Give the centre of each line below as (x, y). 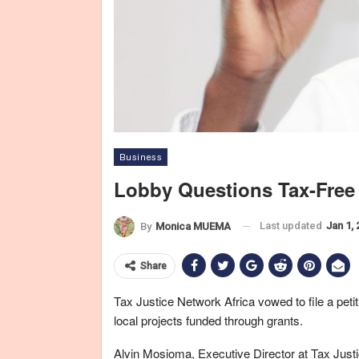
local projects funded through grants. (208, 320)
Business (141, 157)
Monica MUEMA (193, 226)
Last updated (292, 226)
